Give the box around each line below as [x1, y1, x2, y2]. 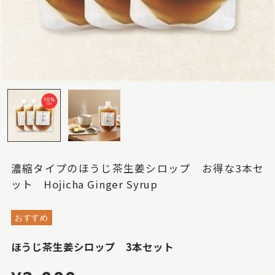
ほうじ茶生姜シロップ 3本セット [10, 239, 174, 255]
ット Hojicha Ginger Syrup [10, 177, 158, 192]
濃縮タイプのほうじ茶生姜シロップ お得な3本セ [10, 161, 265, 176]
